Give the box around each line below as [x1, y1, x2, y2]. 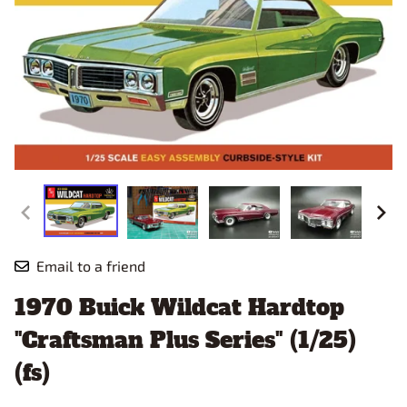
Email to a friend [36, 257, 145, 275]
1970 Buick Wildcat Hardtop [15, 293, 344, 323]
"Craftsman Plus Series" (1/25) [15, 325, 356, 356]
